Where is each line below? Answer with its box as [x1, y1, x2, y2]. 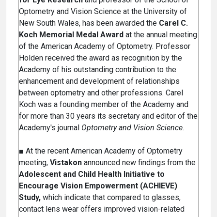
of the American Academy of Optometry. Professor [19, 42, 190, 51]
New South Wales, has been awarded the [19, 18, 159, 28]
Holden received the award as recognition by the [19, 53, 182, 63]
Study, [19, 193, 41, 202]
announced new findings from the [82, 158, 196, 168]
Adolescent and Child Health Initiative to [19, 170, 165, 179]
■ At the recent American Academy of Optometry [19, 146, 183, 156]
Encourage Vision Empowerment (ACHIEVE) [19, 181, 177, 191]
